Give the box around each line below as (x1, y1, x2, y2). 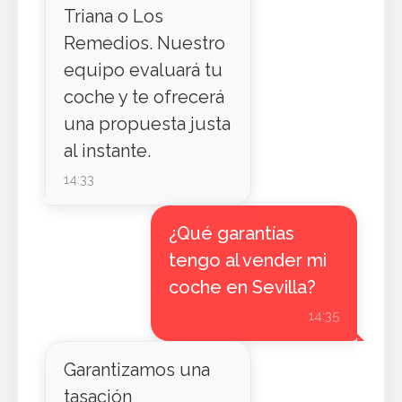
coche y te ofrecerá (64, 86, 224, 108)
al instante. (64, 140, 151, 162)
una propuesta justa (64, 113, 231, 135)
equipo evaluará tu (64, 59, 223, 81)
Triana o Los (64, 5, 163, 27)
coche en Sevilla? (168, 276, 316, 298)
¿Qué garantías (168, 223, 294, 244)
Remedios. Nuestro (64, 32, 225, 54)
